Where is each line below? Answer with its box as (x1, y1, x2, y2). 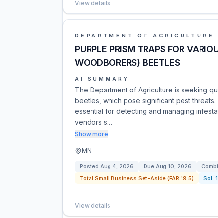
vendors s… (75, 118, 112, 126)
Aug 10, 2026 (156, 163, 192, 170)
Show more (75, 130, 108, 138)
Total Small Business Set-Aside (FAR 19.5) (80, 175, 194, 182)
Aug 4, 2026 (100, 163, 134, 170)
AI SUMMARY (75, 76, 129, 82)
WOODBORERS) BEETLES (75, 57, 180, 68)
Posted (80, 163, 100, 170)
